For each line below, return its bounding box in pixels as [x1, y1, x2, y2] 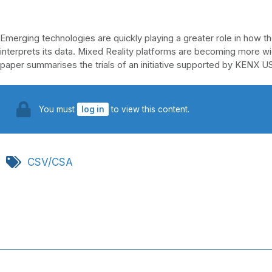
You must [39, 104, 78, 115]
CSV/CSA [27, 155, 73, 168]
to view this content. [108, 104, 189, 115]
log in [81, 104, 105, 115]
